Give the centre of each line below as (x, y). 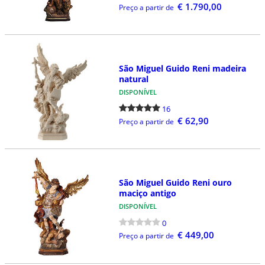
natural (133, 79)
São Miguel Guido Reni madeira (182, 68)
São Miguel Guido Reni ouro (175, 183)
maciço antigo (147, 193)
